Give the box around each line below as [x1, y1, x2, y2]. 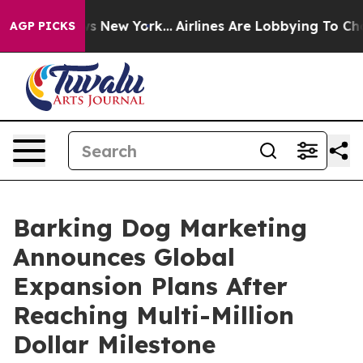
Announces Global [13, 241, 235, 272]
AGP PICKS [10, 19, 75, 33]
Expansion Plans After [13, 271, 288, 301]
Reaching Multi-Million [13, 300, 294, 331]
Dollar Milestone [13, 329, 216, 360]
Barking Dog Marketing [13, 212, 307, 243]
